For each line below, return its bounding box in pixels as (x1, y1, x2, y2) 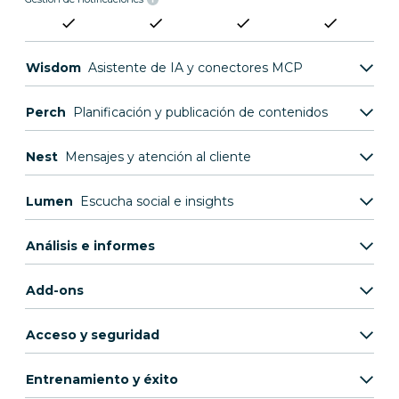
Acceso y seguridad (26, 327, 159, 344)
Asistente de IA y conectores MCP (88, 60, 303, 77)
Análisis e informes (26, 238, 155, 255)
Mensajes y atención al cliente (65, 149, 251, 166)
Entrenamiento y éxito (26, 371, 178, 388)
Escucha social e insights (80, 193, 233, 210)
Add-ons (26, 282, 84, 299)
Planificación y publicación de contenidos (73, 104, 328, 121)
